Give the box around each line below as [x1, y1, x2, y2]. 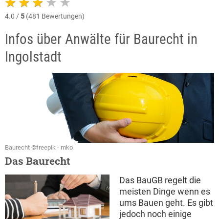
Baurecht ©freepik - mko [5, 143, 73, 151]
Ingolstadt [5, 48, 62, 65]
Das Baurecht [5, 153, 70, 168]
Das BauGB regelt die [119, 175, 201, 185]
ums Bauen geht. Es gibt [119, 197, 213, 208]
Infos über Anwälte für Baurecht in [5, 31, 197, 47]
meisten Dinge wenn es [119, 186, 210, 197]
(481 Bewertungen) [24, 12, 85, 20]
